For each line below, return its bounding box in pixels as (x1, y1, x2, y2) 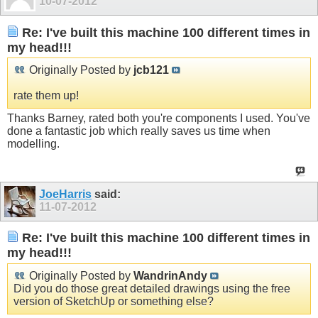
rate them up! (13, 89, 79, 102)
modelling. (7, 138, 60, 150)
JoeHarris (39, 187, 92, 200)
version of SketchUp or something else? (13, 295, 214, 307)
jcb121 (133, 64, 169, 77)
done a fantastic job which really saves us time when (7, 125, 270, 138)
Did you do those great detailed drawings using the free (13, 282, 290, 295)
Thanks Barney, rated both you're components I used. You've (7, 112, 310, 125)
